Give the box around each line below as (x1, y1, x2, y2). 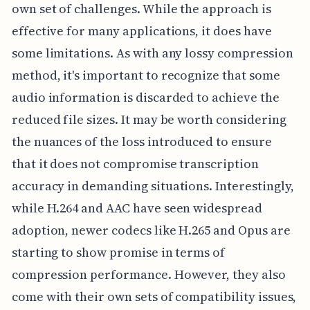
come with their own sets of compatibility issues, (11, 287, 297, 305)
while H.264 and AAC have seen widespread (11, 199, 262, 217)
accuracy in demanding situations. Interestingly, (11, 176, 294, 194)
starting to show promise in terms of (11, 243, 226, 261)
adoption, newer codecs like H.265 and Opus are (11, 221, 291, 239)
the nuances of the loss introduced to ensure (11, 132, 272, 150)
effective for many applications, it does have (11, 21, 272, 39)
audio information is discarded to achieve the (11, 88, 280, 106)
